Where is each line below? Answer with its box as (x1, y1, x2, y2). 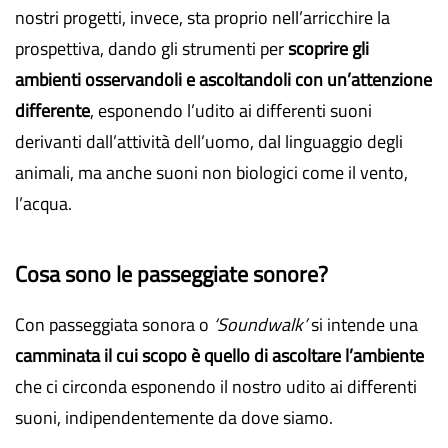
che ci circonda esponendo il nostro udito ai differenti (15, 373, 417, 400)
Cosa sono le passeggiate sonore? (15, 257, 328, 291)
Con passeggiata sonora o (15, 311, 213, 338)
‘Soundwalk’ (213, 311, 307, 338)
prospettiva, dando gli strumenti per (15, 35, 288, 62)
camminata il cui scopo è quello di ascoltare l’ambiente (15, 342, 424, 369)
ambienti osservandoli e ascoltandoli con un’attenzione (15, 66, 432, 93)
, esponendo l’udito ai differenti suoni (90, 97, 372, 124)
